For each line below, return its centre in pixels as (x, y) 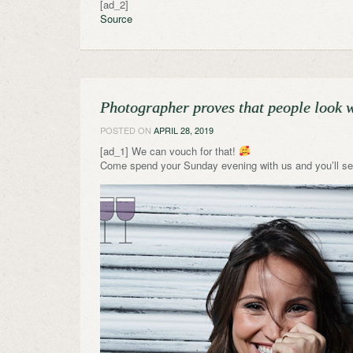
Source (116, 19)
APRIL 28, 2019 (184, 130)
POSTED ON (127, 130)
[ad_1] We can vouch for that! (169, 151)
